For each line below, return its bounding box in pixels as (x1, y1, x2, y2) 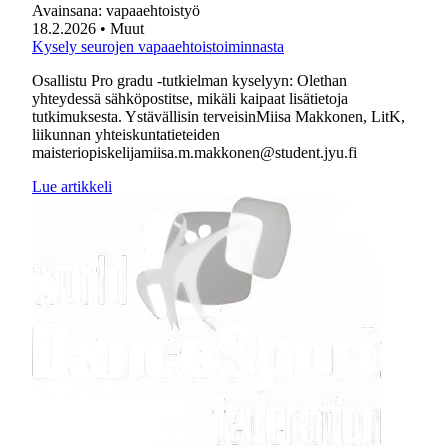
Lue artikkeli (32, 178, 112, 195)
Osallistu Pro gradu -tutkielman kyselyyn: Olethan (32, 72, 347, 89)
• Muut (100, 20, 144, 37)
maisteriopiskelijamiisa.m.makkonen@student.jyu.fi (32, 144, 357, 161)
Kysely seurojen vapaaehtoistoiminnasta (32, 38, 284, 55)
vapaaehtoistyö (106, 2, 200, 19)
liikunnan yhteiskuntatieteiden (32, 126, 220, 143)
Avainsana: (32, 2, 106, 19)
